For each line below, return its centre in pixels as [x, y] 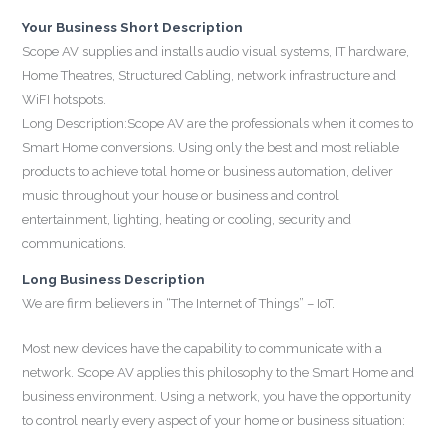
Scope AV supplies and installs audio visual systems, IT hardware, [216, 52]
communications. [74, 244]
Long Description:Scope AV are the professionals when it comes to [218, 124]
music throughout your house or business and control [181, 196]
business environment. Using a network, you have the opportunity [217, 397]
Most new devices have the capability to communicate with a [202, 349]
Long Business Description [114, 280]
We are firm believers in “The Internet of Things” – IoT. [179, 304]
